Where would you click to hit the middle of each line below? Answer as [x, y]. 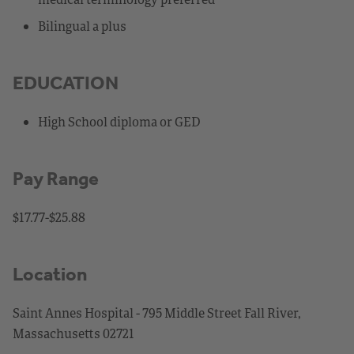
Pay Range [56, 178]
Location [50, 274]
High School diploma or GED [119, 121]
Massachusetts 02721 [73, 333]
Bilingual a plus [82, 26]
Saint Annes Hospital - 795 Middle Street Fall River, [157, 313]
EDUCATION [66, 83]
